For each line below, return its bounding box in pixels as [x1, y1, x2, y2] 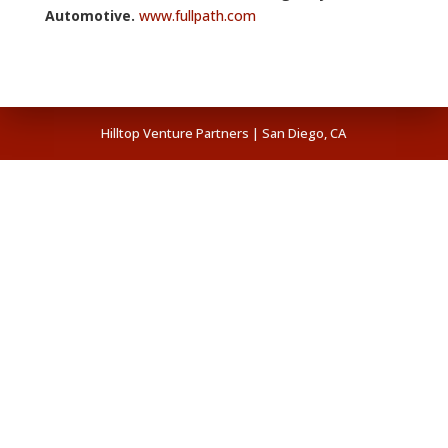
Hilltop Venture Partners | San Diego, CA [101, 124, 347, 142]
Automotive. [44, 6, 135, 25]
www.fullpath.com [138, 6, 256, 25]
